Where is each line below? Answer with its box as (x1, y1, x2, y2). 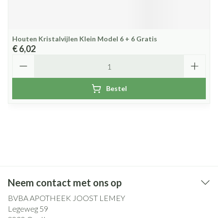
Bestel (106, 84, 127, 92)
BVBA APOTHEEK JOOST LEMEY (8, 193, 125, 202)
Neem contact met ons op (8, 177, 122, 188)
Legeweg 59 (8, 204, 48, 213)
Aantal (12, 54, 36, 63)
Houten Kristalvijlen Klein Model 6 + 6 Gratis (12, 35, 157, 43)
